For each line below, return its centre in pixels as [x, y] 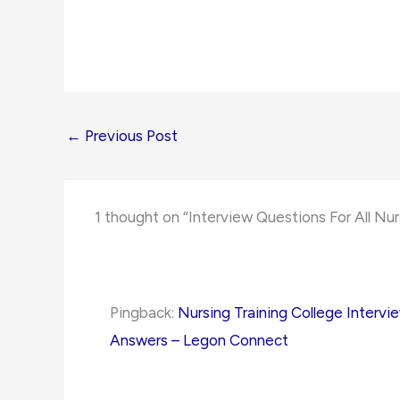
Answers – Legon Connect [199, 341]
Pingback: [144, 313]
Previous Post [129, 136]
